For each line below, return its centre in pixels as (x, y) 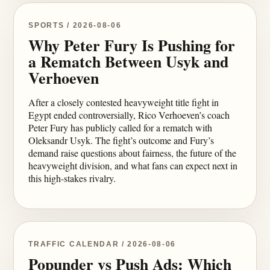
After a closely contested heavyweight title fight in (124, 102)
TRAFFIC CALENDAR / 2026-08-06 (102, 244)
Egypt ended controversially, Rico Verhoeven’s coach (129, 115)
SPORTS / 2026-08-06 (75, 25)
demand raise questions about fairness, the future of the (133, 153)
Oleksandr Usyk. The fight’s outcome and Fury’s (121, 140)
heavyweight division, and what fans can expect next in (133, 165)
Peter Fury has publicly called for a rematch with (121, 127)
